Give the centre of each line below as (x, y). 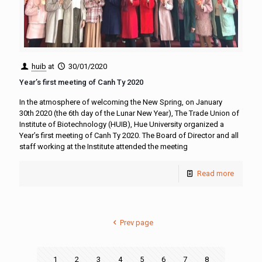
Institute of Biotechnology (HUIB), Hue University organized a (122, 124)
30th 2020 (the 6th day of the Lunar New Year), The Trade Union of (129, 113)
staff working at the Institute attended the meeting (104, 146)
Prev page (136, 222)
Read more (216, 173)
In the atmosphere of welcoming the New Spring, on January (121, 102)
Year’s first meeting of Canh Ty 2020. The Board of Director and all (129, 135)
